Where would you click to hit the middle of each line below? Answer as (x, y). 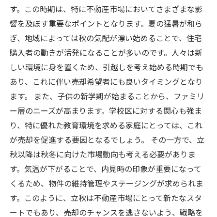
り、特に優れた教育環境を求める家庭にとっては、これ (106, 125)
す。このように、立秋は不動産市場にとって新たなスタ (106, 198)
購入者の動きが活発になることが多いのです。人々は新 (106, 52)
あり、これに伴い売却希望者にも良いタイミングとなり (106, 81)
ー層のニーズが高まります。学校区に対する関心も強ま (106, 110)
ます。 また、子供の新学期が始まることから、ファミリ (107, 96)
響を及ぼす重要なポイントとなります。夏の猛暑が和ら (106, 23)
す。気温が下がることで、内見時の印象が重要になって (106, 169)
